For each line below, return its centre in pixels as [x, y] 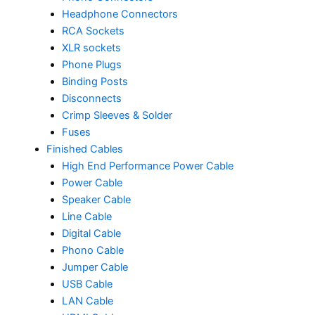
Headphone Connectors [120, 14]
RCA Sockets [93, 31]
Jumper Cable [95, 267]
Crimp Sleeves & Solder [117, 115]
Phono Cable [92, 250]
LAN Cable [87, 301]
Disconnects [91, 98]
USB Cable [87, 284]
